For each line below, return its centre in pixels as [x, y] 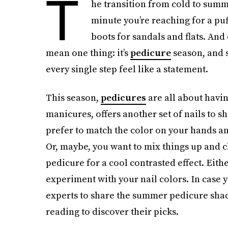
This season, [73, 97]
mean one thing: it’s [88, 53]
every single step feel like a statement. [127, 69]
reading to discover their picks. [112, 211]
